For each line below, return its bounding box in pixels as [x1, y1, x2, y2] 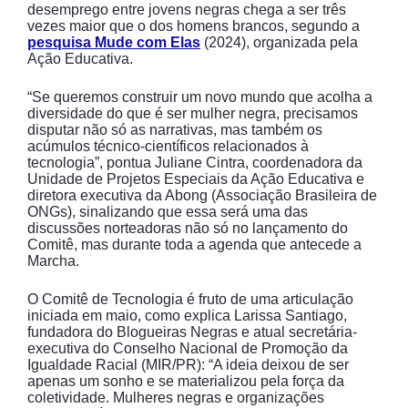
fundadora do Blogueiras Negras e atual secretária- [27, 324, 357, 340]
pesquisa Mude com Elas [27, 35, 200, 50]
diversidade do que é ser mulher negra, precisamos [27, 106, 358, 121]
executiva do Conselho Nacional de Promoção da [27, 341, 348, 356]
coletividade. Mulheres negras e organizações [27, 390, 324, 405]
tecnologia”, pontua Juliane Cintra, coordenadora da [27, 155, 362, 170]
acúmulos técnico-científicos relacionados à [27, 138, 309, 154]
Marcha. [27, 253, 79, 269]
